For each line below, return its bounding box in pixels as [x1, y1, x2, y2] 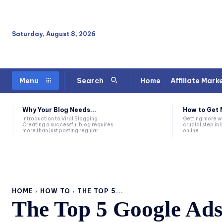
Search [77, 76, 104, 86]
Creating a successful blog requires [22, 121, 113, 128]
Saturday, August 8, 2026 [12, 30, 96, 38]
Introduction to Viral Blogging [22, 115, 98, 122]
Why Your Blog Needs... [22, 106, 96, 114]
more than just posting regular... [22, 127, 103, 134]
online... [182, 127, 203, 134]
